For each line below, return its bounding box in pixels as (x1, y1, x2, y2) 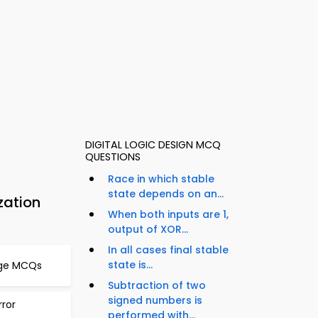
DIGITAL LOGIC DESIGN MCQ (85, 138, 221, 153)
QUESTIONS (85, 150, 141, 165)
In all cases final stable (108, 243, 229, 258)
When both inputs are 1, (108, 207, 229, 222)
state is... (108, 258, 153, 273)
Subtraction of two (108, 278, 206, 293)
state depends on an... (108, 187, 224, 202)
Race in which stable (108, 172, 214, 187)
